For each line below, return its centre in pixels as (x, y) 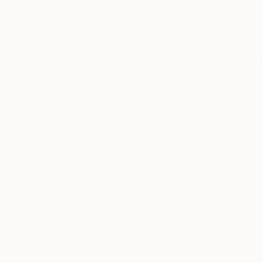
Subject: (53, 140)
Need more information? (92, 186)
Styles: (50, 155)
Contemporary (174, 155)
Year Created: (68, 125)
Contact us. (179, 186)
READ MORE (58, 106)
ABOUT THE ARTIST (156, 250)
